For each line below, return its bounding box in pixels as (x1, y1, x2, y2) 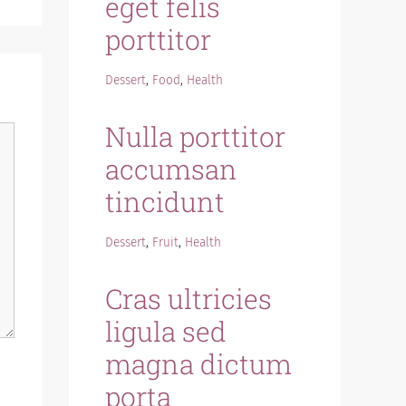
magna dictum (105, 346, 292, 382)
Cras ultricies (105, 281, 272, 316)
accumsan (105, 151, 237, 187)
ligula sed (105, 314, 227, 349)
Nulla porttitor (105, 119, 285, 154)
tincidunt (105, 184, 225, 219)
